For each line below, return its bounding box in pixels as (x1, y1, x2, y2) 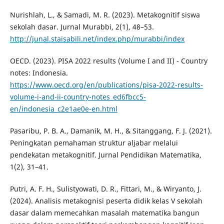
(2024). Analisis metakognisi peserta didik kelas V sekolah (9, 196, 202, 206)
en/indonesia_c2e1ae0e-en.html (9, 104, 117, 114)
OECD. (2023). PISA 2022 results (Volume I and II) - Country (9, 56, 207, 66)
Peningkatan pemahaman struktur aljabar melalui (9, 138, 178, 148)
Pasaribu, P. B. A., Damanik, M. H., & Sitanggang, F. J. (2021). (9, 126, 212, 136)
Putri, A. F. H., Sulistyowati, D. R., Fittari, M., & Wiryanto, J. (9, 184, 201, 194)
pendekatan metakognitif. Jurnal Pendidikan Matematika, (9, 150, 201, 160)
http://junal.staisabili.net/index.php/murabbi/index (9, 34, 184, 44)
